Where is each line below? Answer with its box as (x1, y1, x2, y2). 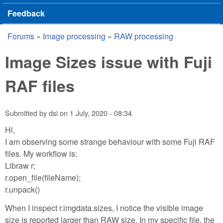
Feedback (7, 7, 45, 19)
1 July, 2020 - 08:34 (70, 108, 132, 118)
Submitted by (5, 108, 49, 118)
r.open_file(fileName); (5, 171, 81, 183)
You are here (5, 35, 81, 54)
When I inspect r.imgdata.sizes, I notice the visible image (5, 202, 203, 214)
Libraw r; (5, 159, 35, 171)
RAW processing (114, 30, 173, 42)
